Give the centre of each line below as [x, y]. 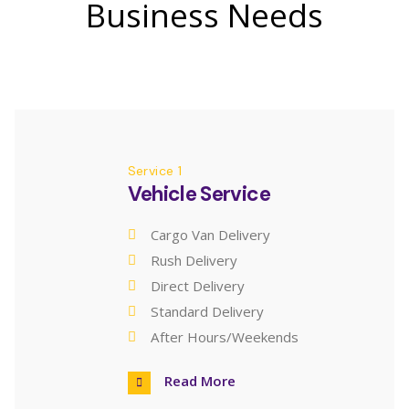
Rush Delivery [194, 261]
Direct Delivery [197, 286]
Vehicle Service [199, 194]
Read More [199, 381]
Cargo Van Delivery [210, 235]
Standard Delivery [207, 312]
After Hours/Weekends [224, 337]
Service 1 [155, 171]
